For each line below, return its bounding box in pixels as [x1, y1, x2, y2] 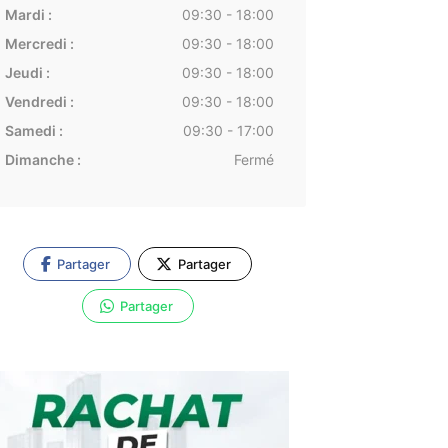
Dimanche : [4, 151, 81, 168]
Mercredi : [4, 35, 74, 52]
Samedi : [4, 122, 63, 139]
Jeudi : [4, 64, 50, 81]
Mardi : [4, 6, 52, 23]
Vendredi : [4, 93, 74, 110]
